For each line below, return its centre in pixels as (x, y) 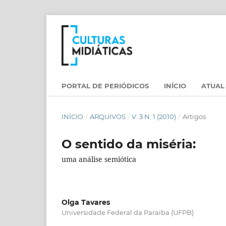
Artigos (194, 116)
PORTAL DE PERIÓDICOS (105, 86)
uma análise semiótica (99, 159)
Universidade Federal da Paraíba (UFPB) (128, 212)
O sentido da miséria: (129, 144)
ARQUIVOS (107, 116)
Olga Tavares (86, 202)
